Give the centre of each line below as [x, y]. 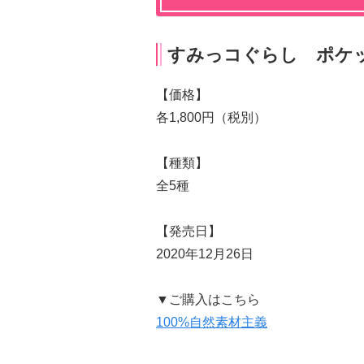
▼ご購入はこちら [208, 299]
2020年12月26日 [205, 253]
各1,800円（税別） [211, 117]
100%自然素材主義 [212, 322]
